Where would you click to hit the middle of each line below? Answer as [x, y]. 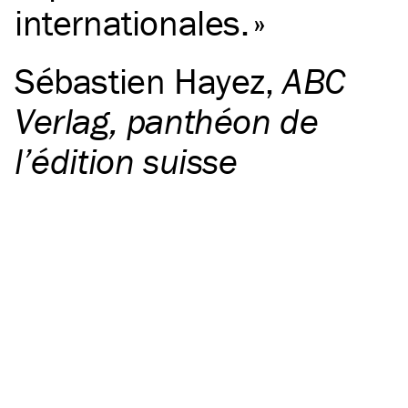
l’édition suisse [126, 161]
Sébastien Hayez [140, 81]
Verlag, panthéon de [167, 121]
